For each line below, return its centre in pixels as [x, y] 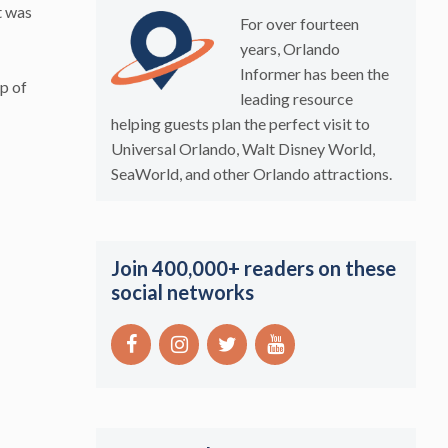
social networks [182, 291]
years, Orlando [289, 48]
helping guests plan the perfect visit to [240, 123]
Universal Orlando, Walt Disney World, [243, 148]
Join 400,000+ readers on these [253, 267]
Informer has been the [314, 73]
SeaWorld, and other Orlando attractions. [251, 173]
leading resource [296, 98]
